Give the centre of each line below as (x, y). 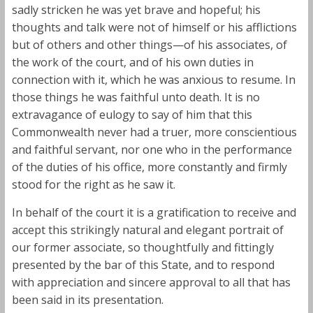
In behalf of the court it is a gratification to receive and (154, 212)
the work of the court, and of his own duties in (132, 62)
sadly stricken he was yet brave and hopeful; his (136, 9)
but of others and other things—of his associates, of (149, 44)
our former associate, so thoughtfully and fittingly (143, 247)
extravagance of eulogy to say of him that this (132, 114)
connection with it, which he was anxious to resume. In (153, 79)
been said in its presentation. (87, 299)
